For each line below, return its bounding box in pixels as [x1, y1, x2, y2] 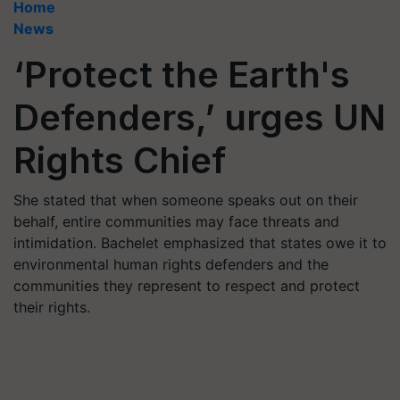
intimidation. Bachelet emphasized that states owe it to [13, 234, 387, 252]
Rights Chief [13, 138, 226, 182]
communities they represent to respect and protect [13, 277, 360, 295]
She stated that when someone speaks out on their [13, 191, 358, 209]
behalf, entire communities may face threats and [13, 212, 339, 230]
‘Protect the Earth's [13, 53, 350, 96]
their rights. [13, 298, 90, 316]
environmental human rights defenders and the [13, 255, 329, 273]
